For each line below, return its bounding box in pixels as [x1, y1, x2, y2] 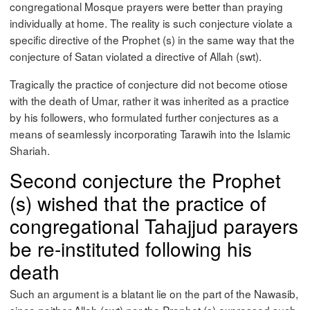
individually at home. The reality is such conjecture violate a [10, 15, 293, 31]
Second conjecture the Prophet [10, 166, 282, 194]
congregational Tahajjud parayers [10, 212, 299, 240]
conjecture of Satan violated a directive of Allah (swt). [10, 48, 262, 64]
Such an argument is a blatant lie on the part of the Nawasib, [10, 285, 299, 301]
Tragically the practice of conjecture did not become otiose [10, 75, 289, 91]
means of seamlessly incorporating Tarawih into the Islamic [10, 125, 291, 141]
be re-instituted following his [10, 235, 253, 263]
